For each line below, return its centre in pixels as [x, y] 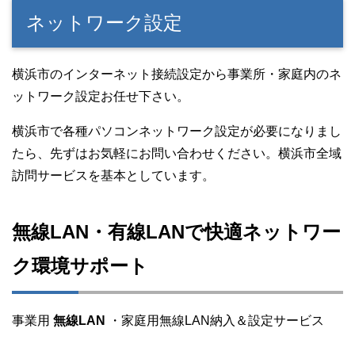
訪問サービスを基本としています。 [113, 176]
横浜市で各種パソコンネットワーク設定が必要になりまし [177, 132]
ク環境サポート [80, 266]
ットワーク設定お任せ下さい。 [101, 97]
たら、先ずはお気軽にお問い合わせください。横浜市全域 [177, 154]
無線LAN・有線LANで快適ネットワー [176, 232]
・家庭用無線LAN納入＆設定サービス [216, 321]
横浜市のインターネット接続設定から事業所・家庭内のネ [177, 74]
